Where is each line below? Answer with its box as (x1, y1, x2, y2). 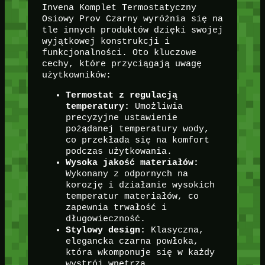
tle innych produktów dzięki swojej (41, 25, 223, 35)
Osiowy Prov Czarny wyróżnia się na (41, 14, 223, 24)
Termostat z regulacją (65, 90, 177, 100)
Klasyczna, (145, 225, 204, 235)
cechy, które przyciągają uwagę (41, 59, 202, 69)
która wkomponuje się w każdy (65, 247, 215, 257)
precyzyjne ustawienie (65, 112, 177, 122)
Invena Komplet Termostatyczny (41, 2, 196, 12)
